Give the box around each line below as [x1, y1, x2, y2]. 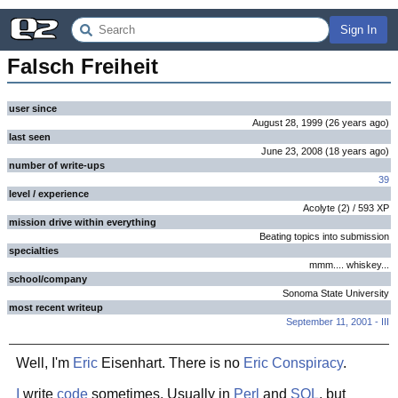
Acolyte [303, 203, 335, 213]
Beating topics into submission [259, 231, 389, 242]
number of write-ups [9, 160, 105, 171]
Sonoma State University [283, 288, 389, 298]
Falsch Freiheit [7, 54, 158, 78]
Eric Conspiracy [243, 355, 343, 370]
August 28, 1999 [252, 117, 322, 128]
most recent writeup [9, 302, 103, 313]
